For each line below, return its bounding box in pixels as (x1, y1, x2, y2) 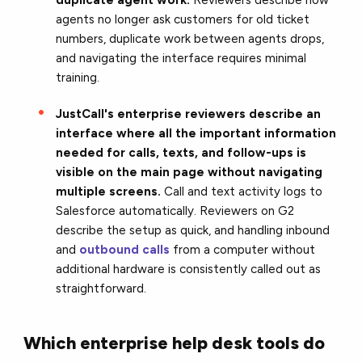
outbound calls (79, 242, 170, 257)
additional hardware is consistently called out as (56, 261, 322, 276)
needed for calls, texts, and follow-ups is (56, 145, 307, 160)
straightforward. (56, 280, 147, 296)
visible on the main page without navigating (56, 164, 323, 179)
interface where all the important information (56, 125, 337, 141)
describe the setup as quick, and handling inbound (56, 222, 330, 238)
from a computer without (170, 242, 316, 257)
